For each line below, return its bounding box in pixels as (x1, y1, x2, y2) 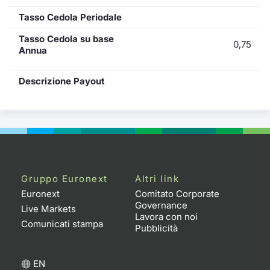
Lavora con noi (135, 210, 198, 222)
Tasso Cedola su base (19, 33, 114, 45)
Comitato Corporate (135, 187, 219, 199)
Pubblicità (135, 222, 178, 234)
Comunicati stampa (21, 218, 103, 230)
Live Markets (21, 202, 76, 215)
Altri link (135, 172, 179, 184)
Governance (135, 199, 187, 211)
